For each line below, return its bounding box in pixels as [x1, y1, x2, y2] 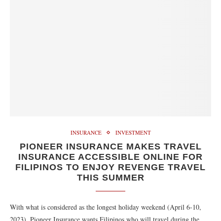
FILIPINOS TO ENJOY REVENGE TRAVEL [15, 162, 206, 172]
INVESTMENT [115, 129, 151, 136]
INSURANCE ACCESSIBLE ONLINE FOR [18, 152, 203, 162]
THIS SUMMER [76, 173, 145, 183]
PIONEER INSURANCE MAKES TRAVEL [19, 142, 202, 151]
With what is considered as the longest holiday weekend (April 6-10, [10, 202, 201, 212]
